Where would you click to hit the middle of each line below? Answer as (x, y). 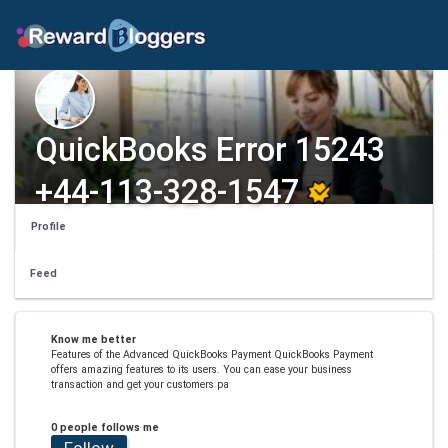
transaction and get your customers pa (139, 384)
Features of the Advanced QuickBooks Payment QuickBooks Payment (211, 354)
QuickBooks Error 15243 (210, 150)
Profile (48, 226)
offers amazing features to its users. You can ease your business (201, 369)
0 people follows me (104, 427)
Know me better (93, 339)
